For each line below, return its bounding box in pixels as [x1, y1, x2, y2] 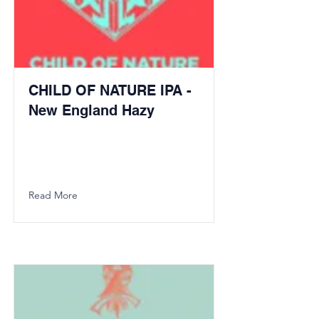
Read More [28, 189, 78, 202]
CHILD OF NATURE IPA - [28, 82, 192, 99]
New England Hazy [28, 102, 155, 119]
